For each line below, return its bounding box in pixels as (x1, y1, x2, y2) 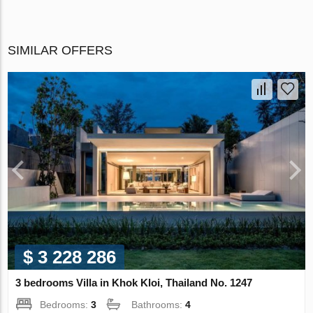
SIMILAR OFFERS (8, 43, 113, 57)
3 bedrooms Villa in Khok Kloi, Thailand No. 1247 (15, 277, 253, 289)
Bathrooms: (131, 299, 186, 311)
